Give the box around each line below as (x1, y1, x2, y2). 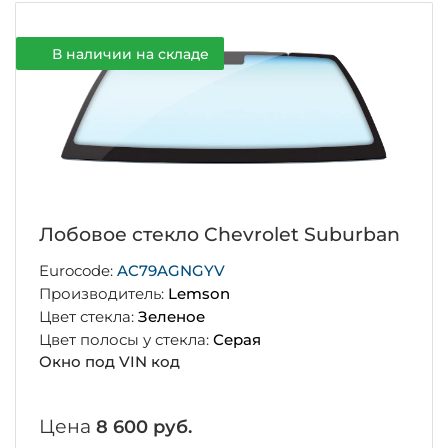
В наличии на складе (51, 44, 209, 63)
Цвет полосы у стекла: (38, 329, 213, 349)
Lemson (167, 284, 230, 304)
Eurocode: (38, 261, 117, 281)
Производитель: (38, 284, 168, 304)
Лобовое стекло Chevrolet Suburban (38, 223, 400, 247)
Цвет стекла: (38, 306, 138, 326)
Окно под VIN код (38, 352, 180, 372)
